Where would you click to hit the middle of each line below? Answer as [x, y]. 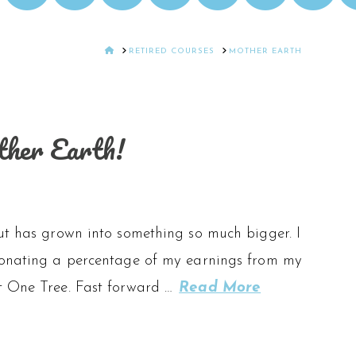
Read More [220, 288]
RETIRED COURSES [172, 51]
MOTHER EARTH [266, 51]
